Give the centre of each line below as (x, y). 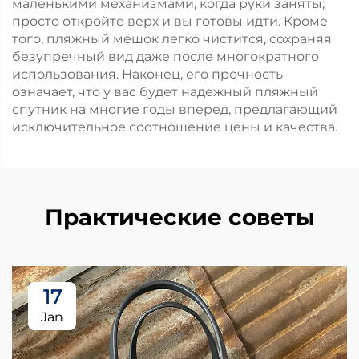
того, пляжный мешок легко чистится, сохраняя (172, 39)
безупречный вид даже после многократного (165, 56)
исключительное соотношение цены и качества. (175, 127)
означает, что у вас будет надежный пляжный (165, 92)
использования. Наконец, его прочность (147, 74)
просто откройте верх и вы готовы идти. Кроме (170, 21)
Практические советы (179, 217)
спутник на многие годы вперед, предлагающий (175, 109)
